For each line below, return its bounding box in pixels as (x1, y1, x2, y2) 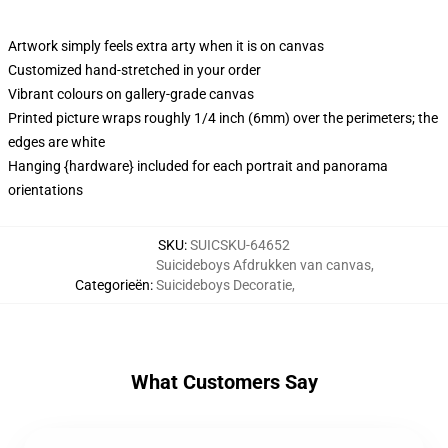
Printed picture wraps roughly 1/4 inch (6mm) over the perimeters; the (8, 110, 438, 126)
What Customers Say (130, 370, 318, 394)
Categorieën (74, 277, 150, 293)
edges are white (8, 134, 105, 150)
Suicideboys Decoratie (155, 277, 292, 293)
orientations (8, 182, 83, 198)
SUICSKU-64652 (190, 237, 290, 253)
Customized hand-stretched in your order (8, 62, 261, 78)
